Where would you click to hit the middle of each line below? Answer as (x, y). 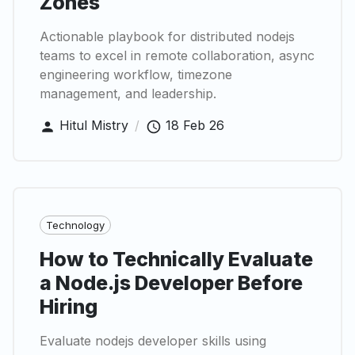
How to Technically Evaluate (176, 259)
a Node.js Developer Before (171, 283)
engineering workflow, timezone (136, 75)
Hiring (69, 307)
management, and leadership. (128, 94)
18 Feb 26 (195, 126)
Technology (75, 225)
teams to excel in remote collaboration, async (177, 56)
